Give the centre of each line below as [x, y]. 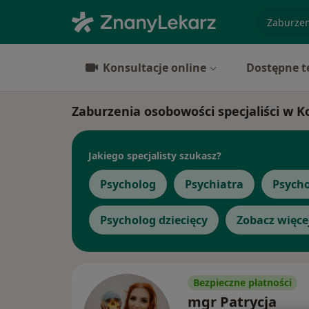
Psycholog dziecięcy [154, 220]
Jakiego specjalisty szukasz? [155, 155]
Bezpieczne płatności [242, 282]
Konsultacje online [154, 68]
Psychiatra [214, 184]
